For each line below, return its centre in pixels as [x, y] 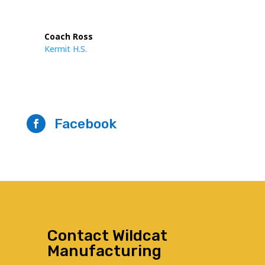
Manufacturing [104, 251]
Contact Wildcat [107, 236]
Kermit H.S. [65, 49]
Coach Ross [68, 36]
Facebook [85, 124]
